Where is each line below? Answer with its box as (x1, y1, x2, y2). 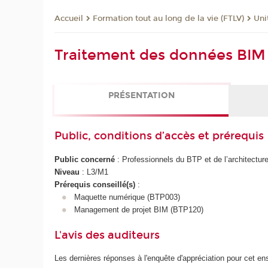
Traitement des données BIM (54, 47, 266, 64)
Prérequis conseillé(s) (54, 179, 138, 189)
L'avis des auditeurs (54, 229, 160, 242)
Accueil (54, 14, 84, 24)
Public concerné (54, 154, 115, 164)
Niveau (54, 167, 83, 176)
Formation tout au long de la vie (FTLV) (93, 14, 245, 24)
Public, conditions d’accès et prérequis (54, 129, 264, 143)
